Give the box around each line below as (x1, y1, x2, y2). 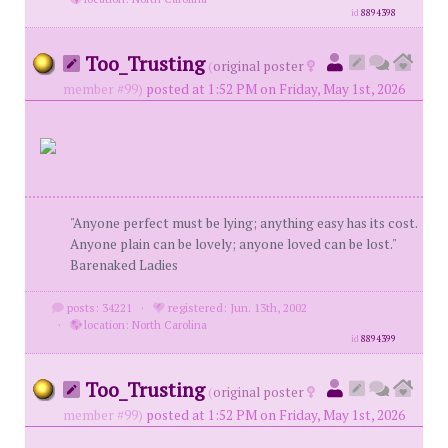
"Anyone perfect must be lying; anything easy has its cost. (70, 214, 417, 232)
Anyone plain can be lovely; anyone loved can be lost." (70, 235, 396, 253)
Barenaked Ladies (70, 256, 178, 274)
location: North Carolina (80, 317, 207, 332)
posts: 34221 (63, 300, 132, 315)
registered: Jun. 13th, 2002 (164, 300, 307, 315)
